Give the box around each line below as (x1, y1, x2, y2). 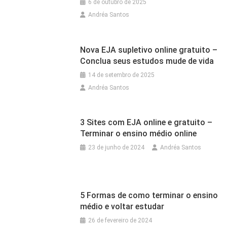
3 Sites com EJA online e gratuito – (80, 118, 213, 128)
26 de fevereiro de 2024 (88, 216, 153, 224)
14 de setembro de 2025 (88, 71, 155, 79)
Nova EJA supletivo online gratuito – (80, 45, 218, 55)
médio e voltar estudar (80, 201, 165, 211)
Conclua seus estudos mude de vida (80, 56, 214, 66)
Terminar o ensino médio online (80, 129, 197, 139)
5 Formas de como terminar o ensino (80, 190, 218, 200)
